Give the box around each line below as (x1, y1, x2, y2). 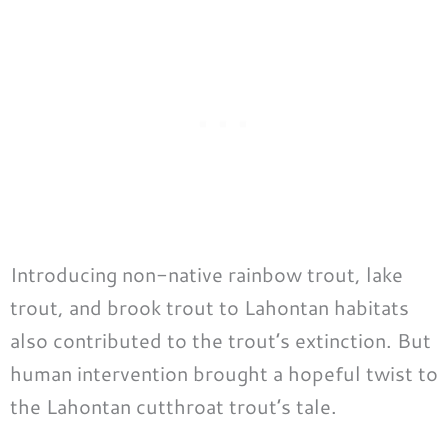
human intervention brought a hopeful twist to (10, 358, 438, 387)
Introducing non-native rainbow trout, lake (10, 259, 403, 288)
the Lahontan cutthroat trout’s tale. (10, 391, 337, 420)
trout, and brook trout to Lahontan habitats (10, 292, 409, 321)
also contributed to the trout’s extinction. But (10, 325, 431, 354)
